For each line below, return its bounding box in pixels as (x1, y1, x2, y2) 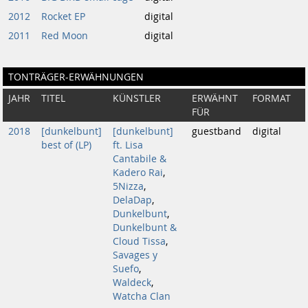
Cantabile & (113, 153, 166, 165)
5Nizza (113, 180, 144, 192)
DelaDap (113, 194, 152, 206)
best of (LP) (41, 139, 91, 151)
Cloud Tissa (113, 235, 166, 247)
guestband (192, 125, 241, 137)
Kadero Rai (113, 166, 163, 179)
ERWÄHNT (192, 92, 238, 104)
